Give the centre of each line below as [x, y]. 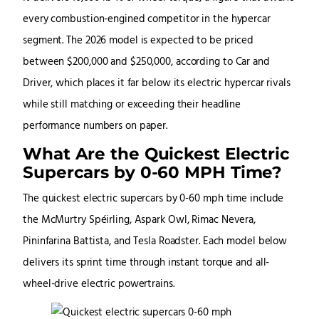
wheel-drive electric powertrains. [99, 285]
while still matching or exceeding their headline [132, 105]
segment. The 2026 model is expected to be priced [138, 41]
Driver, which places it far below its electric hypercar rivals [157, 84]
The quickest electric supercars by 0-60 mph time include [153, 199]
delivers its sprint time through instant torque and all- [146, 263]
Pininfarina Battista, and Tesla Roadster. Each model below [155, 242]
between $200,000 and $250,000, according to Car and [146, 63]
